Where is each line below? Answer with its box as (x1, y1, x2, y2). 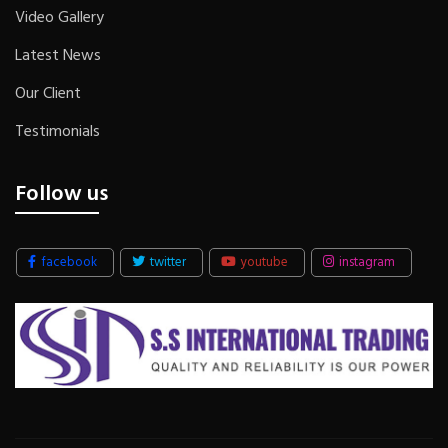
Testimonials (15, 119, 100, 146)
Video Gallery (15, 5, 104, 32)
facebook (38, 252, 97, 274)
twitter (147, 252, 186, 274)
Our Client (15, 81, 81, 108)
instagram (336, 252, 395, 274)
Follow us (15, 177, 108, 213)
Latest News (15, 43, 101, 70)
